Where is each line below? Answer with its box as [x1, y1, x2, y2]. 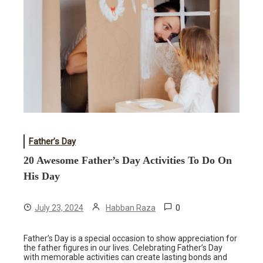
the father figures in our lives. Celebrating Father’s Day [23, 243, 222, 253]
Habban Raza [106, 203, 156, 213]
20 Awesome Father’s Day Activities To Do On [23, 154, 232, 167]
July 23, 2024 [35, 203, 83, 213]
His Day [23, 170, 60, 183]
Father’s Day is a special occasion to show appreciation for [23, 234, 237, 244]
